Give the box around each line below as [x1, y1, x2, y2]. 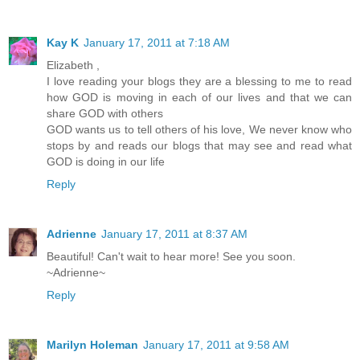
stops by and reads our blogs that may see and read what [47, 138, 352, 152]
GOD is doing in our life [47, 154, 165, 168]
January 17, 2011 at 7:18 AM [84, 35, 230, 49]
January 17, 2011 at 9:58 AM [143, 337, 289, 351]
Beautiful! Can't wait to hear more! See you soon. [47, 249, 296, 263]
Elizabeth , [47, 58, 100, 72]
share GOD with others [47, 106, 163, 120]
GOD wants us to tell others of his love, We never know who [47, 122, 352, 136]
